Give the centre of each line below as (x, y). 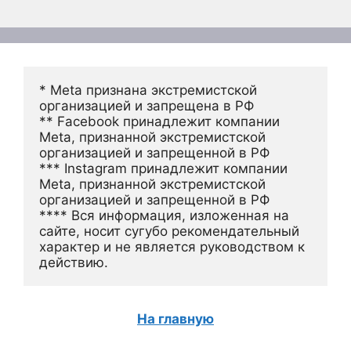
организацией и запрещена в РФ (147, 105)
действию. (74, 262)
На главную (175, 318)
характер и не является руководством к (172, 246)
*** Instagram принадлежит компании (163, 168)
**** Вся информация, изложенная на (164, 215)
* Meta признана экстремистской (148, 90)
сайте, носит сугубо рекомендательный (169, 231)
